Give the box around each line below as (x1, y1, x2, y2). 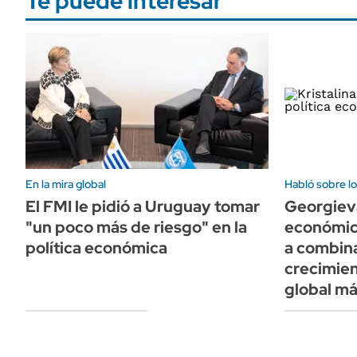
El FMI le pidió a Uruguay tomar (25, 195, 260, 217)
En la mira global (25, 176, 106, 191)
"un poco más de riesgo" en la (25, 216, 247, 237)
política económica (25, 237, 167, 258)
